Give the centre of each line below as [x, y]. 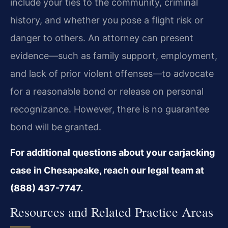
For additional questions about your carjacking [112, 152]
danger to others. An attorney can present [102, 38]
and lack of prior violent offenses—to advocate [112, 74]
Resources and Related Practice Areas [112, 212]
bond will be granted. [56, 127]
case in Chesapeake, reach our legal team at [107, 170]
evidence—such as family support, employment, [114, 56]
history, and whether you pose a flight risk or [107, 20]
